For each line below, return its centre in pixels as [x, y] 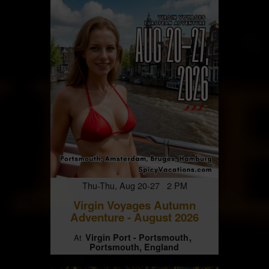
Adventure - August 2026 [134, 217]
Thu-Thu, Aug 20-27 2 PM [134, 185]
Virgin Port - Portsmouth [137, 237]
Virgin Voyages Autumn [134, 205]
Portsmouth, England [134, 247]
